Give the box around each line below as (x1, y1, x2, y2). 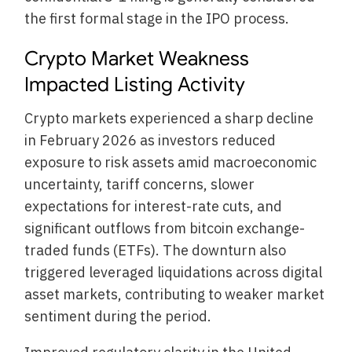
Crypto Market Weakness (24, 46, 250, 71)
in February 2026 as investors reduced (24, 130, 277, 149)
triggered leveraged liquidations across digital (24, 262, 323, 281)
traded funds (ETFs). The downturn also (24, 240, 287, 259)
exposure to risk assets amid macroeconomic (24, 152, 317, 171)
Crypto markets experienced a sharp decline (24, 108, 314, 127)
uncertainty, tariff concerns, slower (24, 174, 255, 193)
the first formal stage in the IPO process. (24, 9, 290, 27)
